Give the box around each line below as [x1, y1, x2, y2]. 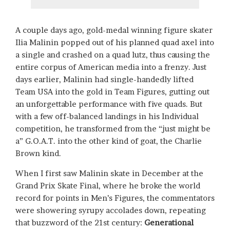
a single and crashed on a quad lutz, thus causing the [15, 50, 210, 60]
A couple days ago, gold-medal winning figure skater [15, 25, 213, 35]
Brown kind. [15, 148, 61, 159]
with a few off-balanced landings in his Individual [15, 111, 199, 122]
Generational [144, 218, 194, 228]
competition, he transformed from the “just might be [15, 124, 210, 134]
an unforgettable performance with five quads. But [15, 99, 202, 109]
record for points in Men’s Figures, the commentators [15, 193, 215, 203]
